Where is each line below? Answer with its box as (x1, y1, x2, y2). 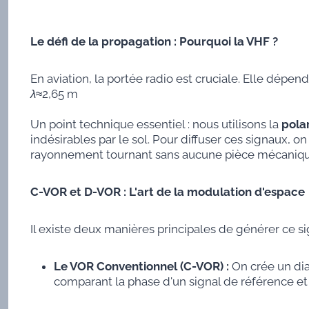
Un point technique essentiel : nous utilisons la (30, 117, 281, 132)
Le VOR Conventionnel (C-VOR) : (53, 259, 229, 274)
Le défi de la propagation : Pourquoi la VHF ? (30, 34, 278, 49)
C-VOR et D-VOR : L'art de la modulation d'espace (30, 185, 305, 199)
